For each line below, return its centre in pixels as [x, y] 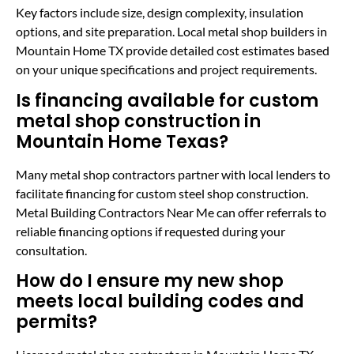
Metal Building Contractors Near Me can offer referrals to [171, 212]
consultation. [51, 250]
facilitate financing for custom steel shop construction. [162, 193]
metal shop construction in [138, 121]
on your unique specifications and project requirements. [166, 70]
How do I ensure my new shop [150, 281]
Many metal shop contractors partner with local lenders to [173, 174]
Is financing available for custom [167, 100]
